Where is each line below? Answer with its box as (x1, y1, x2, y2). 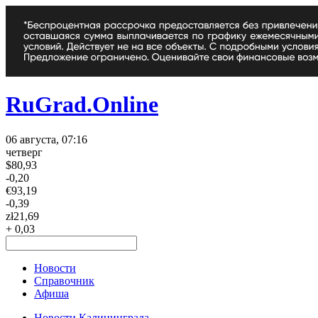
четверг (6, 146, 43, 158)
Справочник (34, 274, 94, 287)
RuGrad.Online (6, 92, 158, 118)
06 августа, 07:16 (6, 133, 87, 146)
